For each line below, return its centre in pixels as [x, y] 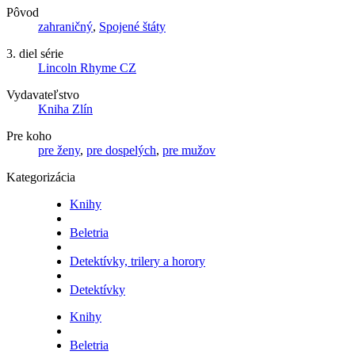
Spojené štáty [132, 27]
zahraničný [65, 27]
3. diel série [35, 54]
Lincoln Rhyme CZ [87, 68]
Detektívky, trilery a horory [137, 261]
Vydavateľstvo [43, 95]
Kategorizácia [41, 177]
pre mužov [189, 151]
